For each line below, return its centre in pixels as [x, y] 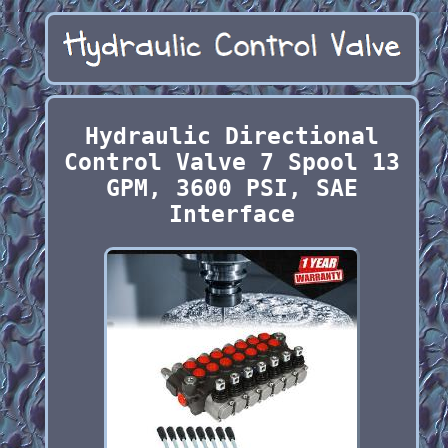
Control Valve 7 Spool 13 [231, 162]
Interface [231, 214]
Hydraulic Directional [231, 136]
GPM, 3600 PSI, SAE [231, 188]
